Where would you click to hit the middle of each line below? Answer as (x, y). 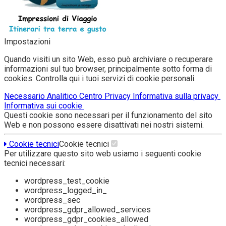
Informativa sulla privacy (177, 96)
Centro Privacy (106, 96)
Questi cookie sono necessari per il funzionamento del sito (108, 115)
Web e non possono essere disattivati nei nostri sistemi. (104, 125)
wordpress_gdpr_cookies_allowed (86, 219)
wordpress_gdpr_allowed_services (88, 209)
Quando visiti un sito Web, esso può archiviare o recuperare (108, 59)
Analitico (63, 96)
